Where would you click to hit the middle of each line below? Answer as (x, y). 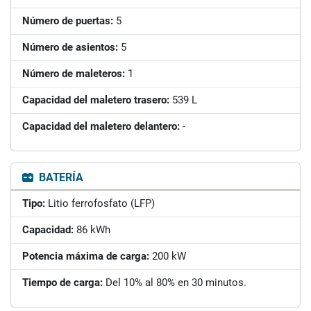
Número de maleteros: (74, 73)
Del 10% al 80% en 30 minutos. (175, 282)
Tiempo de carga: (62, 282)
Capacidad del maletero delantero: (101, 126)
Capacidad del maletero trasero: (96, 100)
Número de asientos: (70, 47)
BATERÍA (60, 177)
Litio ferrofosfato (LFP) (100, 203)
